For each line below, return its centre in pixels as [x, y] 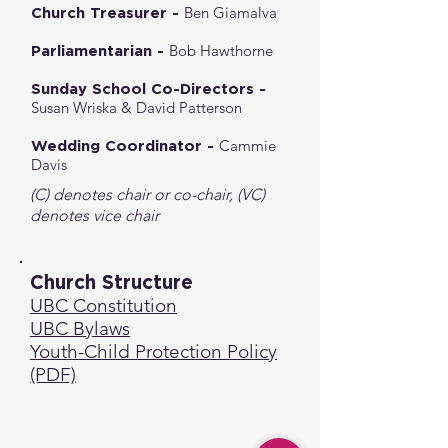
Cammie [247, 145]
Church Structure [111, 281]
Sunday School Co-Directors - [151, 88]
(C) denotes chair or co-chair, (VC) [147, 194]
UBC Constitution [103, 305]
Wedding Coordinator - [125, 145]
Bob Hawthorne [221, 50]
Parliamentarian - [100, 50]
